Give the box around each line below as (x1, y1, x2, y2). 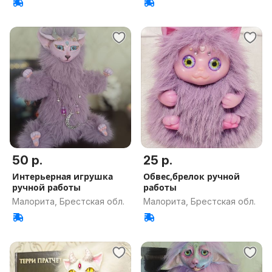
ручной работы (12, 182, 81, 193)
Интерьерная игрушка (12, 171, 113, 182)
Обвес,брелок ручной (143, 171, 240, 182)
